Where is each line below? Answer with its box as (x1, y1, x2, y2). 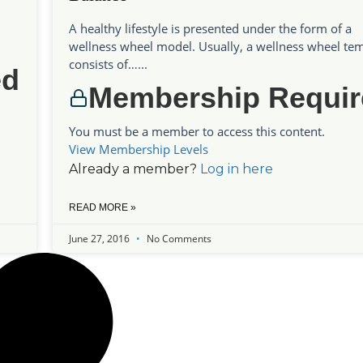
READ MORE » (68, 202, 136, 214)
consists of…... (68, 56, 147, 73)
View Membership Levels (68, 141, 208, 158)
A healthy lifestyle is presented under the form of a (68, 20, 352, 37)
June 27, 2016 (68, 232, 132, 246)
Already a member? (68, 161, 200, 177)
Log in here (199, 161, 273, 177)
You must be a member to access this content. (68, 123, 325, 140)
